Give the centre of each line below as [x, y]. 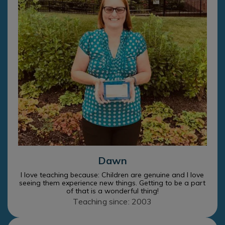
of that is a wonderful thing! [113, 191]
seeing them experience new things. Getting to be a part [113, 183]
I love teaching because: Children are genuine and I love [113, 175]
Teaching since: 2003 [113, 201]
